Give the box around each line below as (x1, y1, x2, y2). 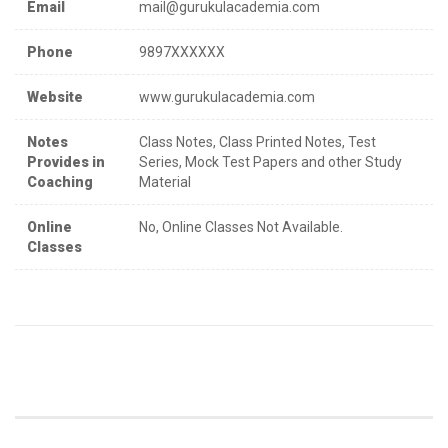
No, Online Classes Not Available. (139, 218, 343, 235)
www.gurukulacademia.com (139, 88, 315, 105)
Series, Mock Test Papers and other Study (139, 153, 402, 170)
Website (27, 88, 83, 105)
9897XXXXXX (139, 43, 225, 60)
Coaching (27, 173, 93, 190)
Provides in (27, 153, 105, 170)
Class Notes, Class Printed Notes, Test (139, 133, 376, 150)
